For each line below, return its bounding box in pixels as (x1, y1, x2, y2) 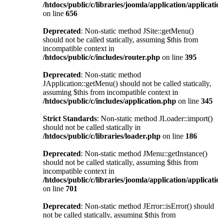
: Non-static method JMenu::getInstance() (81, 149, 207, 158)
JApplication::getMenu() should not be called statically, (43, 79, 211, 88)
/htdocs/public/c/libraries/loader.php (43, 131, 161, 140)
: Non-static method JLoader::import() (97, 114, 213, 123)
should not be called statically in (43, 123, 141, 131)
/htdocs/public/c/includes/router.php (43, 53, 160, 61)
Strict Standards (43, 114, 97, 123)
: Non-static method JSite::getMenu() (81, 26, 194, 35)
